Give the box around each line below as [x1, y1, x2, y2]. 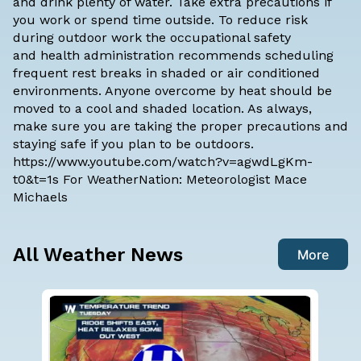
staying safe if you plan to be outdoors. [13, 136, 254, 152]
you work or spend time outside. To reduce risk [13, 12, 308, 28]
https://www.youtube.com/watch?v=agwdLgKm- [13, 154, 313, 170]
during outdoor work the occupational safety [13, 30, 291, 46]
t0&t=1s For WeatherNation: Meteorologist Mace [13, 172, 307, 188]
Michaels [13, 189, 68, 205]
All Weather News [13, 243, 183, 266]
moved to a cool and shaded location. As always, [13, 101, 312, 117]
